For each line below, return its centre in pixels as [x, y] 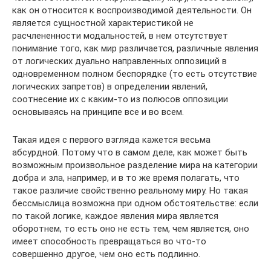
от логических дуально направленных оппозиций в [119, 61]
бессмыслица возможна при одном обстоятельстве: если [135, 203]
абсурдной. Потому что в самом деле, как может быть [130, 152]
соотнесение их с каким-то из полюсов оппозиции [120, 99]
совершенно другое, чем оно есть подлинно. [106, 254]
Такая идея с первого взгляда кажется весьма [111, 140]
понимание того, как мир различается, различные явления [135, 48]
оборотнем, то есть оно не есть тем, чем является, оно [131, 229]
